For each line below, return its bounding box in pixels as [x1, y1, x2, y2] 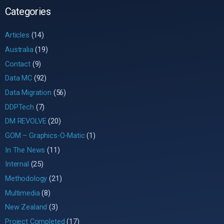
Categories [5, 5, 50, 18]
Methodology [5, 173, 47, 183]
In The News [5, 145, 45, 154]
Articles [5, 30, 29, 40]
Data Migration [5, 88, 51, 97]
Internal [5, 159, 29, 169]
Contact [5, 59, 30, 68]
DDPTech [5, 102, 34, 111]
